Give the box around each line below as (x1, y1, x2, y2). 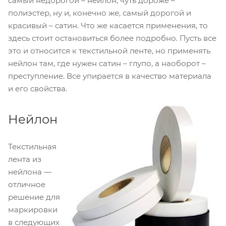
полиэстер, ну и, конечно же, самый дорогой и (8, 8, 191, 18)
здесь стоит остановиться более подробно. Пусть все (8, 33, 216, 43)
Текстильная (8, 142, 56, 152)
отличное (8, 180, 45, 190)
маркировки (8, 205, 58, 215)
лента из (8, 154, 41, 164)
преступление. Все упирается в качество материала (8, 71, 211, 81)
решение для (8, 192, 60, 202)
